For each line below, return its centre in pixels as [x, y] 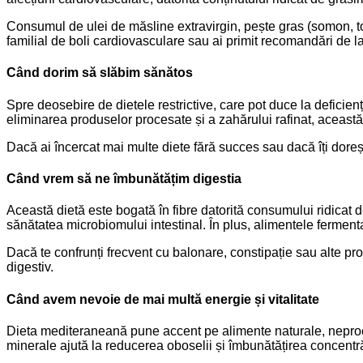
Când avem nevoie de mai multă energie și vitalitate [163, 299]
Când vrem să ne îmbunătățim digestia [124, 179]
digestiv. [30, 267]
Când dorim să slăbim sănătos [100, 73]
